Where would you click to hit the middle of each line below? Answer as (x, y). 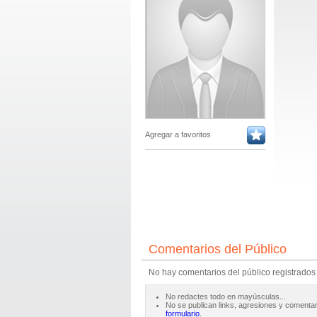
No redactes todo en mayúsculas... (225, 296)
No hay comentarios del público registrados (232, 272)
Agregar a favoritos (178, 134)
